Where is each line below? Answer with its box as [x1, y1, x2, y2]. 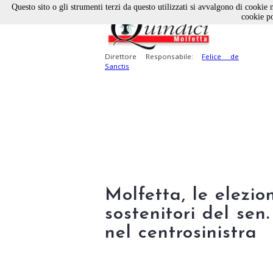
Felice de [202, 52, 239, 62]
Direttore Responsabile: [105, 52, 202, 62]
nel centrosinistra [105, 223, 257, 243]
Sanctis [105, 62, 129, 71]
